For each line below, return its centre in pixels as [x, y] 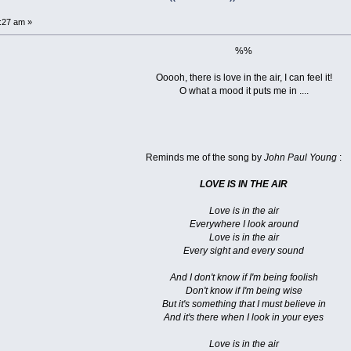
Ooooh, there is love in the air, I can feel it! [244, 78]
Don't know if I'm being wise [244, 291]
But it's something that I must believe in [244, 304]
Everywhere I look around [244, 224]
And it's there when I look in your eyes [244, 318]
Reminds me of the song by [205, 158]
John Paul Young [301, 158]
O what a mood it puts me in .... [244, 91]
